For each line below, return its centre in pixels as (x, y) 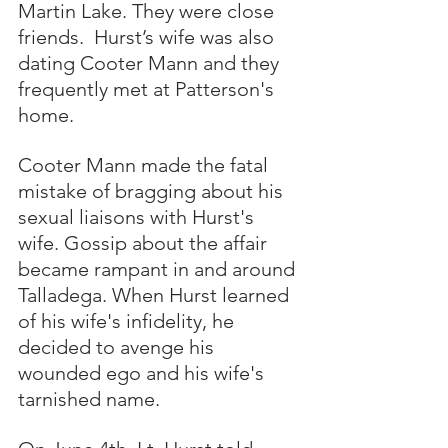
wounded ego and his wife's (143, 373)
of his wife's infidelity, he (128, 321)
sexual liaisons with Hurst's (138, 217)
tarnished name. (91, 399)
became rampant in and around (159, 269)
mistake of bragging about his (153, 191)
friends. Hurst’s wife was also (148, 37)
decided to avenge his (118, 347)
